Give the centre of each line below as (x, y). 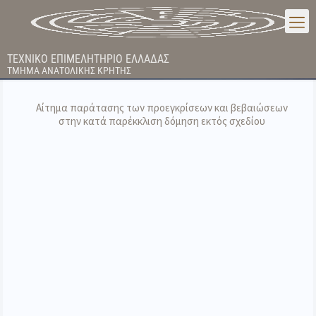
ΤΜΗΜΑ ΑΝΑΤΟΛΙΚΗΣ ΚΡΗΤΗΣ (69, 71)
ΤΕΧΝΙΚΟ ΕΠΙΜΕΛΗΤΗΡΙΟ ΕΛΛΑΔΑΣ (88, 59)
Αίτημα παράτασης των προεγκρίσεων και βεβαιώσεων (162, 108)
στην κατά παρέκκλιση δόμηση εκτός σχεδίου (162, 121)
